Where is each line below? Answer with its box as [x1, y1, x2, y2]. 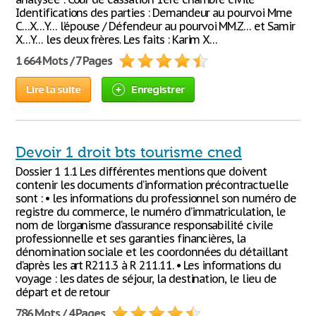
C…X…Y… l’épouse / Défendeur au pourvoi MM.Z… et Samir [16, 19, 295, 33]
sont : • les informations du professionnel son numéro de [16, 191, 296, 205]
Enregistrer [131, 83, 184, 96]
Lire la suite [26, 83, 81, 96]
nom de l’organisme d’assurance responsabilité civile [16, 218, 273, 232]
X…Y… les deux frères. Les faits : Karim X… [16, 32, 218, 47]
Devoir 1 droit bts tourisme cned [16, 144, 242, 161]
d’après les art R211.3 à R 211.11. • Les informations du [16, 258, 281, 272]
